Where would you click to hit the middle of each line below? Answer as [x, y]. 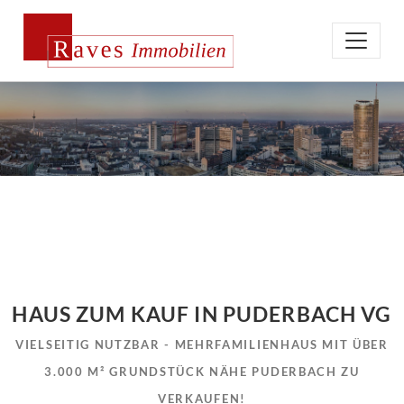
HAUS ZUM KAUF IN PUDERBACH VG [202, 314]
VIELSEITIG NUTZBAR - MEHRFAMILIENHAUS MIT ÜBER [202, 344]
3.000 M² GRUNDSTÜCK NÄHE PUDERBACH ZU [202, 372]
